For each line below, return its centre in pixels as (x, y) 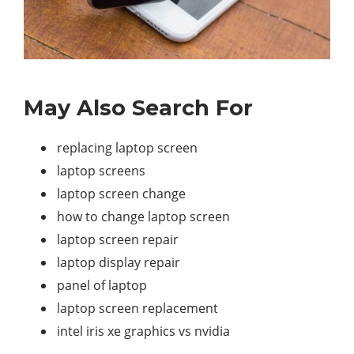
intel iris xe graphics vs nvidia (143, 331)
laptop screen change (121, 194)
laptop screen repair (118, 240)
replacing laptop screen (127, 148)
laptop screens (101, 171)
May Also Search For (138, 108)
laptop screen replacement (137, 309)
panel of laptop (102, 286)
